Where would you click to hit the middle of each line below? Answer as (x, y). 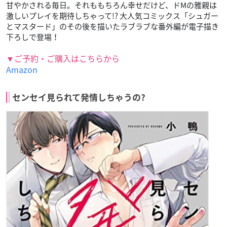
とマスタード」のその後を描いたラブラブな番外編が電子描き (112, 26)
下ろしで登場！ (33, 37)
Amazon (22, 69)
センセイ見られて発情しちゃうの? (79, 97)
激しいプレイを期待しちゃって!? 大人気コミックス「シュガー (112, 15)
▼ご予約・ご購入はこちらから (63, 58)
